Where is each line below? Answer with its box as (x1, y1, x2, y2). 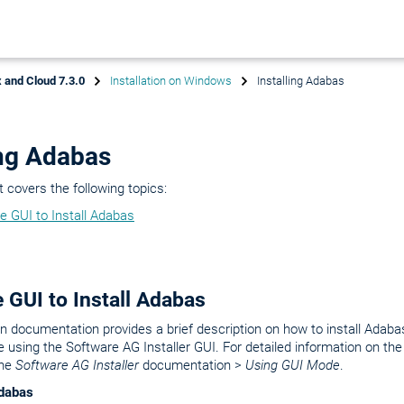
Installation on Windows (110, 74, 232, 87)
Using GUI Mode (245, 357, 340, 373)
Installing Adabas (257, 74, 344, 87)
